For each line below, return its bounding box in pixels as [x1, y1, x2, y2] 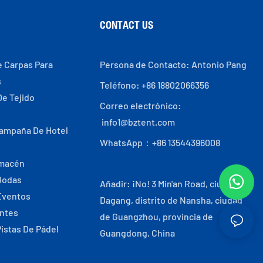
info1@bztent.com [100, 116, 176, 127]
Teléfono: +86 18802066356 [100, 79, 210, 90]
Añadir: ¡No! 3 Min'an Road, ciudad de [100, 177, 250, 189]
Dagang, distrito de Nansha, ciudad [100, 194, 243, 205]
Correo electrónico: [100, 99, 182, 111]
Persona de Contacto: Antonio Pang [100, 58, 247, 70]
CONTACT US [100, 18, 154, 31]
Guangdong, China [100, 227, 176, 238]
